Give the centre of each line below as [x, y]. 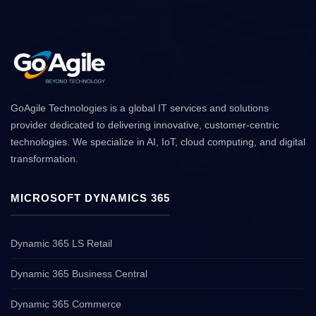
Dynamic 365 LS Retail [61, 244]
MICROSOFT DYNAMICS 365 [90, 198]
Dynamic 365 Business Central [79, 274]
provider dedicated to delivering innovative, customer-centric [145, 125]
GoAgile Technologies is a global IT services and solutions [140, 108]
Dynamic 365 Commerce [66, 304]
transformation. [44, 159]
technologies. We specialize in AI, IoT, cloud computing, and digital [158, 142]
